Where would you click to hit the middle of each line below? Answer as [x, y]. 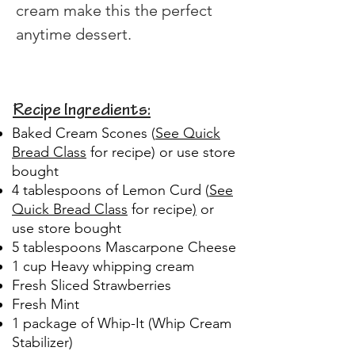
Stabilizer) [42, 342]
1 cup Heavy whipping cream [103, 266]
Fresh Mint [46, 304]
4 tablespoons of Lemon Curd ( [111, 190]
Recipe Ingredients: [82, 111]
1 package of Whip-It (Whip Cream [122, 323]
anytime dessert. [74, 34]
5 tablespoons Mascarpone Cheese [124, 247]
